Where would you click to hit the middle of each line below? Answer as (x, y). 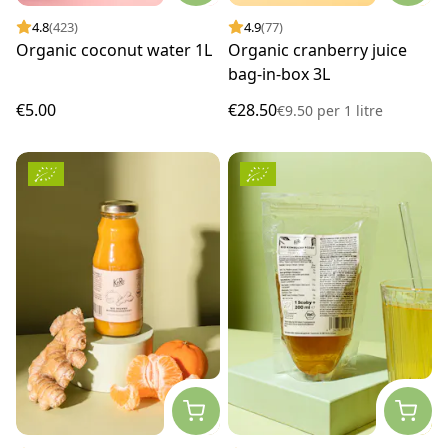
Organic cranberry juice (317, 50)
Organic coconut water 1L (114, 50)
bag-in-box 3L (279, 74)
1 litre (361, 111)
